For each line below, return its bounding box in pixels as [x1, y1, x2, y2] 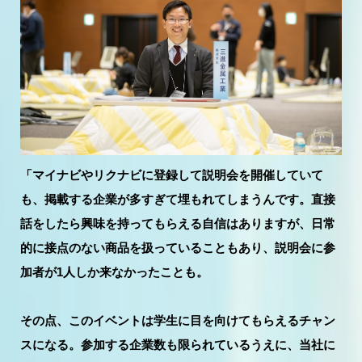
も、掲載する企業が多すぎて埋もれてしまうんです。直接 [20, 192, 335, 206]
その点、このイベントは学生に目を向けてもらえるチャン [20, 313, 335, 327]
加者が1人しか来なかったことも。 [20, 264, 208, 279]
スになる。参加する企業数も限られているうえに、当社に [20, 337, 335, 351]
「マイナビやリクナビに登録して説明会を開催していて [20, 167, 323, 182]
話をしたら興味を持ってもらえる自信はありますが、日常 [20, 216, 335, 230]
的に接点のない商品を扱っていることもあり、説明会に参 [20, 240, 335, 255]
